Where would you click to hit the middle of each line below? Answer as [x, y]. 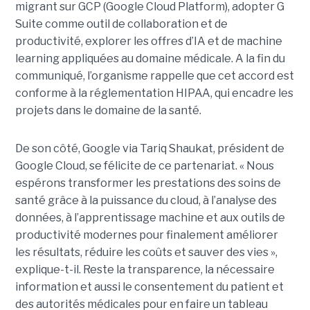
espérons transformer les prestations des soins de [148, 183]
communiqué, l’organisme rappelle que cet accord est [154, 76]
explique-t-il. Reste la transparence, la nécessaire [145, 270]
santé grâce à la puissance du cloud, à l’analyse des [146, 201]
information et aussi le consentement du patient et [149, 287]
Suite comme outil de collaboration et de [121, 24]
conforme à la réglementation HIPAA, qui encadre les [154, 93]
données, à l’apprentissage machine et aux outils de [150, 218]
